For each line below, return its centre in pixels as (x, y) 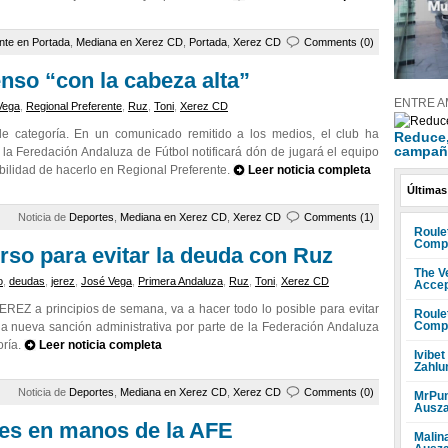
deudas (27, 281)
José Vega (106, 281)
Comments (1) (339, 217)
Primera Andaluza (180, 281)
